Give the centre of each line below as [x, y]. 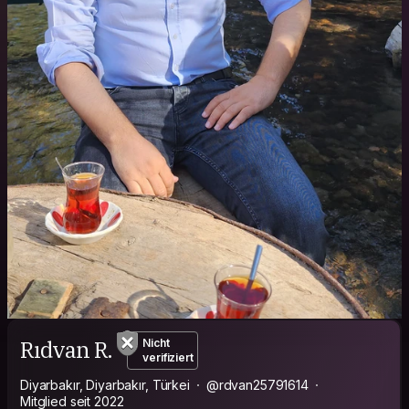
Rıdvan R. [67, 350]
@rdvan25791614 [257, 384]
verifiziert [168, 357]
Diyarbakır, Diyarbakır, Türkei [105, 384]
